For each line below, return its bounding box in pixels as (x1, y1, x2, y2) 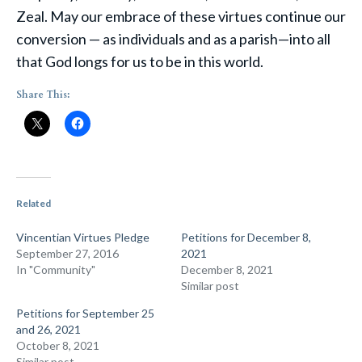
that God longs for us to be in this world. (16, 53, 263, 70)
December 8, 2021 (181, 263, 273, 276)
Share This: (16, 88, 69, 101)
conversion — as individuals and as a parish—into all (16, 30, 330, 48)
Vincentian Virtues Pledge (16, 230, 149, 244)
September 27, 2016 (16, 246, 119, 260)
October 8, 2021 (16, 339, 99, 352)
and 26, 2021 (16, 322, 81, 336)
